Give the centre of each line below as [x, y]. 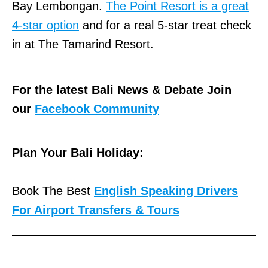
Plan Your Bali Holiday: [78, 153]
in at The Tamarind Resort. [83, 45]
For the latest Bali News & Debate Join [122, 90]
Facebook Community [97, 109]
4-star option [45, 25]
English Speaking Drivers [166, 191]
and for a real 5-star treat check [165, 25]
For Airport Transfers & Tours [96, 210]
